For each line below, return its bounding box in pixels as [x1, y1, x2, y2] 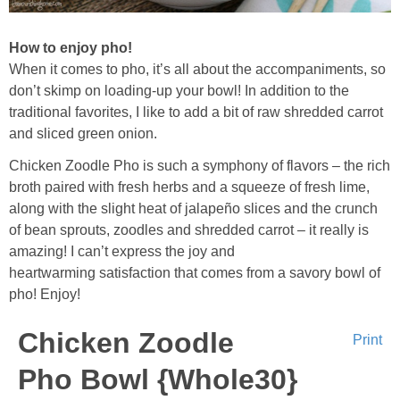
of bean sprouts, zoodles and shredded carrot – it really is [9, 221, 369, 237]
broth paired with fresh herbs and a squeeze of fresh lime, [9, 179, 370, 195]
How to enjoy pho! [9, 39, 132, 55]
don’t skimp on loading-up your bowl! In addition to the [9, 82, 349, 98]
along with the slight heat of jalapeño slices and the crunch [9, 200, 378, 216]
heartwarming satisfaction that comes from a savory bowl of [9, 264, 380, 280]
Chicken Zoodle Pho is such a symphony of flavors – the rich [9, 157, 390, 173]
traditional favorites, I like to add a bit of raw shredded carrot [9, 104, 383, 120]
